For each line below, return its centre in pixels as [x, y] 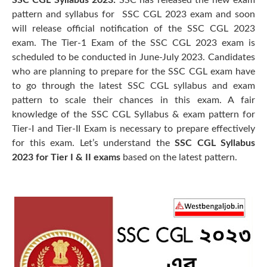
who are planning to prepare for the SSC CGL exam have [133, 72]
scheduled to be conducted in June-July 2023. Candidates [133, 57]
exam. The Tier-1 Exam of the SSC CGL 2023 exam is [133, 43]
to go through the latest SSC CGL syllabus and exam [133, 86]
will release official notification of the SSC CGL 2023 [133, 29]
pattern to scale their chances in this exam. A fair [133, 100]
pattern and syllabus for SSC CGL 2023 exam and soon [133, 14]
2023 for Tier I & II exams [67, 157]
